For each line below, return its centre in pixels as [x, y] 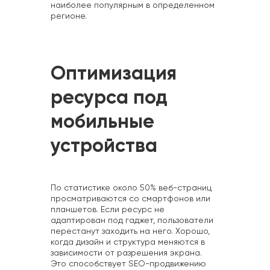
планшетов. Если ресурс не [108, 210]
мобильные [102, 123]
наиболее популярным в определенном [133, 6]
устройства [104, 147]
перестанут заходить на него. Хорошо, [130, 232]
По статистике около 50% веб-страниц [131, 188]
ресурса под [109, 99]
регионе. [69, 17]
